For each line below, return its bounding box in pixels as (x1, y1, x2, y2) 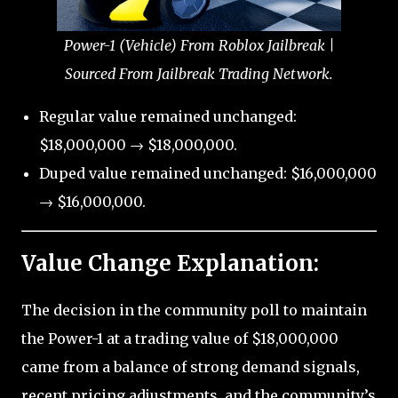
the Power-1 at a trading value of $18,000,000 (21, 329, 338, 347)
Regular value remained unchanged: (39, 107, 297, 126)
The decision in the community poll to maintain (21, 300, 367, 319)
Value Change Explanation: (21, 250, 319, 278)
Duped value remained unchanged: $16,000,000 (39, 164, 377, 183)
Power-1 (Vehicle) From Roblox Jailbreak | (63, 36, 335, 55)
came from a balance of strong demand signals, (21, 357, 360, 376)
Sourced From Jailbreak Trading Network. (65, 65, 333, 84)
